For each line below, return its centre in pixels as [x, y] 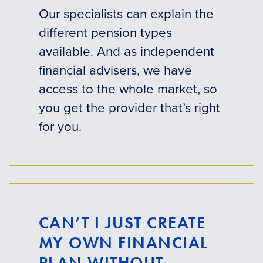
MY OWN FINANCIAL [123, 242]
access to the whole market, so [128, 89]
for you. [60, 126]
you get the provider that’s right [129, 107]
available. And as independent [126, 51]
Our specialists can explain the [126, 14]
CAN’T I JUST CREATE [122, 222]
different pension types [105, 32]
